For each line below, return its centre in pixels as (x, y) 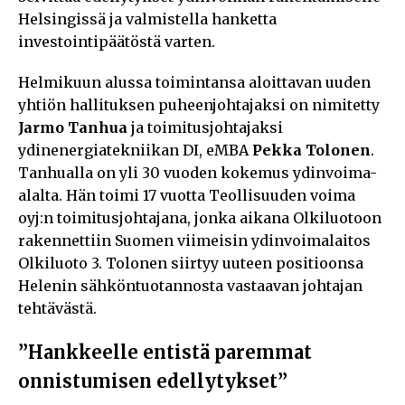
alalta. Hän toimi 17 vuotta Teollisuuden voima (187, 195)
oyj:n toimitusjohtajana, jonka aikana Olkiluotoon (200, 217)
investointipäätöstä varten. (117, 41)
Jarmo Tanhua (73, 127)
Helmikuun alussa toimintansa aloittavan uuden (194, 82)
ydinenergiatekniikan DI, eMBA (135, 150)
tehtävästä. (57, 308)
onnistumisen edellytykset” (153, 381)
